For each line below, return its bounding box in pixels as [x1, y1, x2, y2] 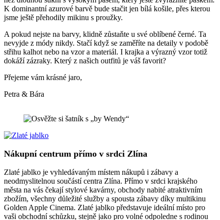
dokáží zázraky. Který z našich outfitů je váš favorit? [4, 56, 166, 65]
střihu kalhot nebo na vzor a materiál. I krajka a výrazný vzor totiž [4, 48, 207, 56]
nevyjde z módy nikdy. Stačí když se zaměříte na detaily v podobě [4, 39, 208, 48]
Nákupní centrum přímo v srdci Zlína [4, 149, 147, 159]
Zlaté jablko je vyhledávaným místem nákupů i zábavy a [4, 168, 178, 177]
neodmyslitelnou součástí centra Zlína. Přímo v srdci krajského [4, 177, 197, 186]
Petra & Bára [4, 90, 44, 99]
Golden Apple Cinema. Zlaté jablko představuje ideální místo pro [4, 203, 205, 212]
